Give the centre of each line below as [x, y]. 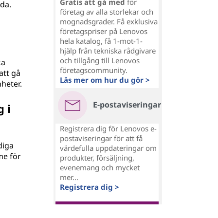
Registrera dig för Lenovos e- [108, 128]
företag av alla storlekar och [107, 12]
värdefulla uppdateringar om [108, 148]
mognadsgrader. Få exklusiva [109, 21]
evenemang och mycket [100, 167]
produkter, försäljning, [97, 158]
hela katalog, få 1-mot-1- [101, 41]
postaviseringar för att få [101, 138]
